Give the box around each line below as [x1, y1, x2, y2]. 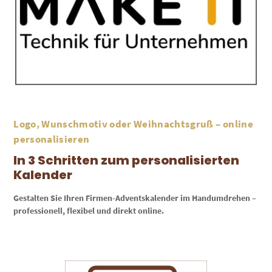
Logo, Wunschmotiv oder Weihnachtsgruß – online [13, 117, 253, 131]
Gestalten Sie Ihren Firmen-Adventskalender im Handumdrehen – [13, 192, 257, 203]
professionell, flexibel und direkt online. [13, 205, 165, 216]
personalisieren [13, 132, 90, 146]
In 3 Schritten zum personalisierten [13, 151, 240, 169]
